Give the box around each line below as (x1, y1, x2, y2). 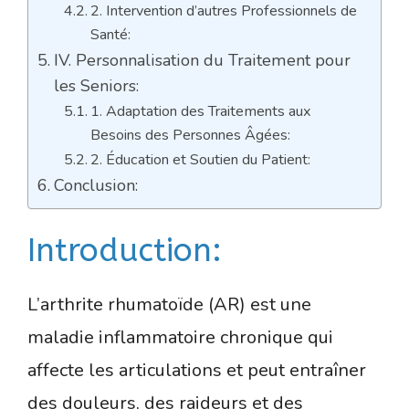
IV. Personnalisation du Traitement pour (53, 49, 351, 72)
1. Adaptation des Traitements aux (89, 101, 311, 122)
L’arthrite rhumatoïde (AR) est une (27, 292, 311, 318)
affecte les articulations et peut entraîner (27, 358, 366, 383)
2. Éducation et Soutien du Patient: (89, 150, 310, 171)
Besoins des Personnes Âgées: (89, 125, 290, 146)
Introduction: (27, 232, 222, 270)
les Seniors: (53, 75, 139, 98)
